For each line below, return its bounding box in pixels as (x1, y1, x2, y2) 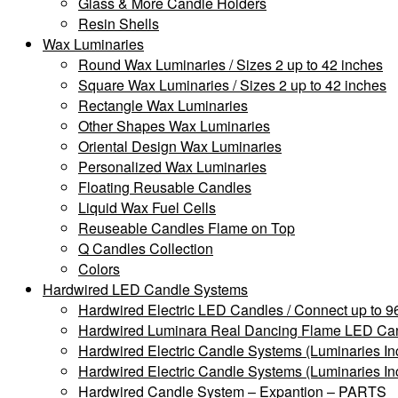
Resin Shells (78, 12, 159, 34)
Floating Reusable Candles (78, 176, 251, 197)
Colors (78, 258, 120, 279)
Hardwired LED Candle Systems (43, 278, 248, 299)
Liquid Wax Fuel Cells (78, 196, 216, 218)
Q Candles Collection (78, 237, 213, 259)
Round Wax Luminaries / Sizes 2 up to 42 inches (78, 53, 383, 75)
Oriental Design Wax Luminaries (78, 135, 282, 156)
